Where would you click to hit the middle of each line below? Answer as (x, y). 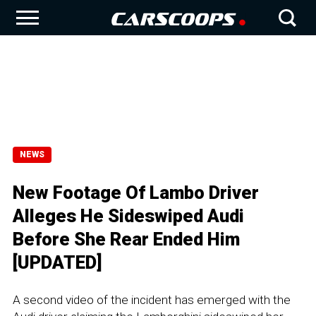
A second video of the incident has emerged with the (152, 300)
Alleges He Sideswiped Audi (128, 216)
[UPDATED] (57, 262)
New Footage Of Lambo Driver (136, 193)
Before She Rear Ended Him (126, 239)
